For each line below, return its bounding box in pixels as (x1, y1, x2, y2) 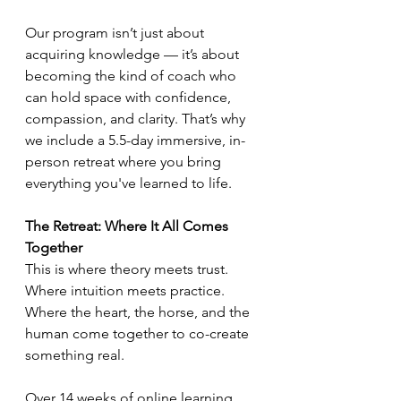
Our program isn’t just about (25, 24, 208, 42)
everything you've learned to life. (25, 175, 232, 192)
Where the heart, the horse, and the (25, 303, 253, 321)
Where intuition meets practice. (25, 282, 228, 300)
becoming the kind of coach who (25, 67, 240, 85)
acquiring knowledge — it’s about (25, 46, 243, 64)
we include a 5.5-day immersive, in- (25, 132, 245, 149)
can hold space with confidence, (25, 89, 235, 107)
